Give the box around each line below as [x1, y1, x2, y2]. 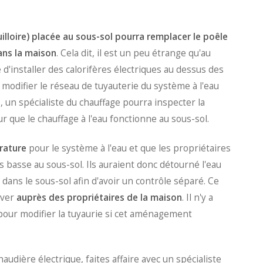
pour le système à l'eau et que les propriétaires [26, 141, 231, 154]
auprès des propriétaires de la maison [14, 191, 182, 204]
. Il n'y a [182, 191, 213, 204]
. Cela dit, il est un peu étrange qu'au [56, 46, 211, 59]
